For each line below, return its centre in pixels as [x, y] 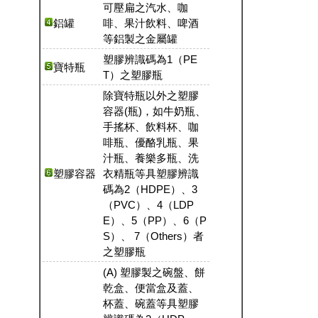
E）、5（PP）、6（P [155, 221]
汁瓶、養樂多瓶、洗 [151, 158]
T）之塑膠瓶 [133, 75]
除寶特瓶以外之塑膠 [151, 96]
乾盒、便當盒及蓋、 [151, 288]
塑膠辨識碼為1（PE [150, 60]
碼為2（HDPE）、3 [150, 190]
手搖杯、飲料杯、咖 [151, 127]
